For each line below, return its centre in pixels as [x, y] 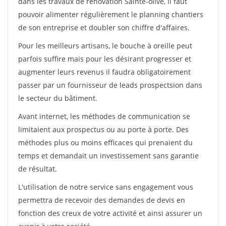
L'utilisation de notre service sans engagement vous [106, 187]
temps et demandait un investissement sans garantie [108, 156]
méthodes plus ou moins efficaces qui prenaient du [105, 143]
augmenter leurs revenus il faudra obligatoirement [104, 72]
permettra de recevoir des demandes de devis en [102, 200]
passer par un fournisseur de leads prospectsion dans [110, 85]
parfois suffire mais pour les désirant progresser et [105, 59]
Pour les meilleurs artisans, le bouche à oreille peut [105, 46]
